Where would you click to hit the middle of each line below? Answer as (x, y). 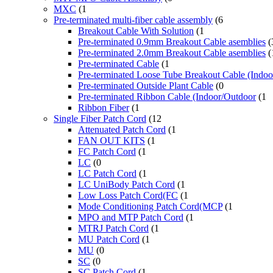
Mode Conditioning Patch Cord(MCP (150, 207)
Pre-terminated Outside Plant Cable (146, 86)
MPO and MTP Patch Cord (131, 218)
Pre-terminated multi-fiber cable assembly (133, 20)
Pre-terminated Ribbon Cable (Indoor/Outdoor (167, 97)
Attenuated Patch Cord (122, 130)
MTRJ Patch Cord (113, 229)
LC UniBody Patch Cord (126, 185)
